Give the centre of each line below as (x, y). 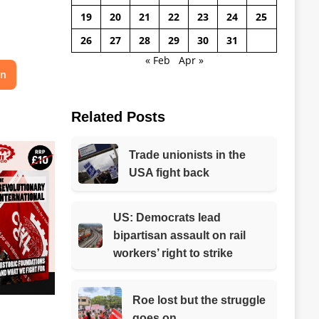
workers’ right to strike (173, 253)
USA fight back (169, 172)
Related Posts (118, 116)
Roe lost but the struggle (199, 300)
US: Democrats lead (167, 218)
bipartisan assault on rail (180, 236)
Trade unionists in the (188, 155)
